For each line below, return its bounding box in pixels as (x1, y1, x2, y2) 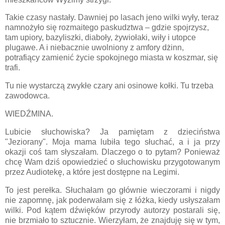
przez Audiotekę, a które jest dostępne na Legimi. (5, 167, 179, 176)
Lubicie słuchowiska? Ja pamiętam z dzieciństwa (5, 127, 220, 136)
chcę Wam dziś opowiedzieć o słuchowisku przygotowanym (5, 157, 220, 166)
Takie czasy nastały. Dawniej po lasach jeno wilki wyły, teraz (5, 13, 219, 22)
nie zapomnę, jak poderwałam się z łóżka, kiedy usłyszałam (5, 195, 220, 204)
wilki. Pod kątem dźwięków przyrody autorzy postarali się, (5, 205, 220, 214)
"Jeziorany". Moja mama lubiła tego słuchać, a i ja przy (5, 137, 220, 146)
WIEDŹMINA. (5, 109, 53, 118)
